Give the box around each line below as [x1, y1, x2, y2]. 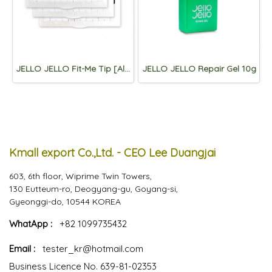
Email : [9, 242, 35, 254]
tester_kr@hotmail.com [42, 242, 143, 254]
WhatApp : [9, 217, 59, 229]
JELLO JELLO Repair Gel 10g [141, 63, 256, 74]
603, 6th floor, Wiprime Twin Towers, [9, 170, 152, 182]
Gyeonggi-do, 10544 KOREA [9, 195, 121, 207]
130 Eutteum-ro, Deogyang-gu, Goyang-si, [9, 183, 178, 194]
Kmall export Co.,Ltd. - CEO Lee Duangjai [9, 145, 216, 160]
